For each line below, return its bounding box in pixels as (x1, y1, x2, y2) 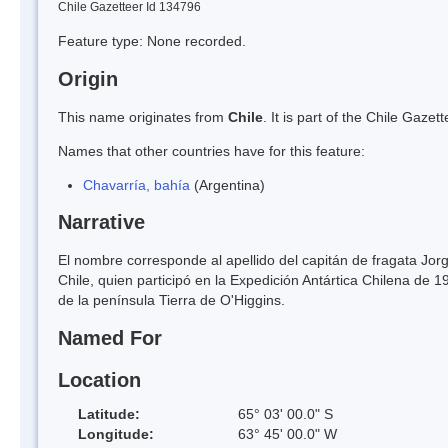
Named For (58, 327, 162, 350)
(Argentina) (190, 176, 265, 193)
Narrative (58, 211, 145, 234)
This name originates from (58, 108, 228, 125)
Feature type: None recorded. (58, 32, 246, 49)
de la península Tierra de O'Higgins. (58, 292, 285, 309)
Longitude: (78, 425, 154, 442)
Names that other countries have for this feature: (58, 142, 365, 159)
